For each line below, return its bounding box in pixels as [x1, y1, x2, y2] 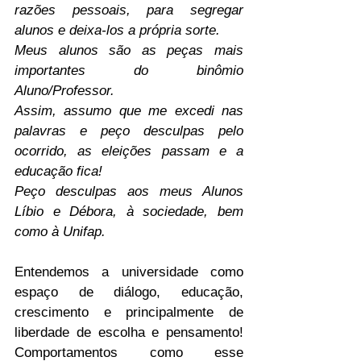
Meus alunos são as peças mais [15, 43, 243, 58]
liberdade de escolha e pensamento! [15, 325, 243, 340]
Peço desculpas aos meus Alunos [15, 184, 243, 199]
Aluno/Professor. [15, 83, 114, 98]
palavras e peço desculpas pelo [15, 123, 243, 139]
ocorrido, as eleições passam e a [15, 143, 243, 159]
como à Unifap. [15, 224, 106, 239]
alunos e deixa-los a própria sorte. [15, 23, 220, 38]
